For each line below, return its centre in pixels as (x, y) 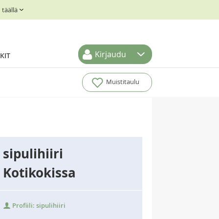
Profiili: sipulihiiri (38, 205)
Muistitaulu (122, 82)
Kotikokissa (39, 173)
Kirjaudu (110, 54)
